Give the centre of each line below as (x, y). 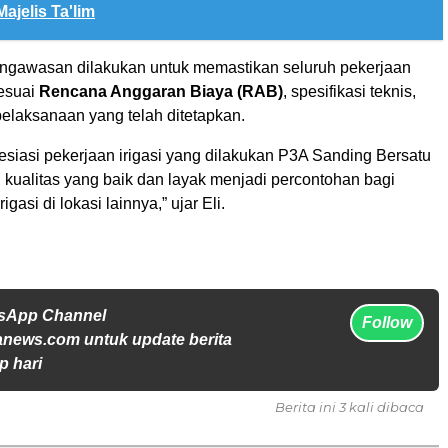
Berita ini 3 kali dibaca (349, 407)
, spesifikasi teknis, (349, 92)
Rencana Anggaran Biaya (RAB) (161, 92)
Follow (387, 323)
